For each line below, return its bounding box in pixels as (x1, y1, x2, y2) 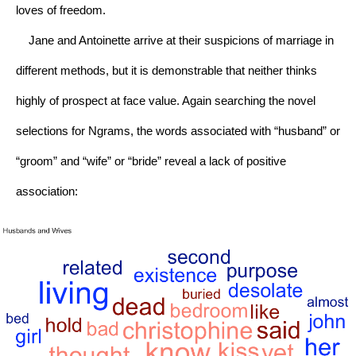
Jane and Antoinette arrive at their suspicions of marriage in (16, 33, 334, 47)
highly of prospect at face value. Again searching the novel (16, 94, 315, 107)
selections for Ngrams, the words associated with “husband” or (16, 124, 340, 137)
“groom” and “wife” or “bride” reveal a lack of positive (16, 154, 286, 168)
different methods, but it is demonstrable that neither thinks (16, 64, 317, 77)
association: (16, 184, 78, 198)
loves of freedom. (16, 3, 106, 17)
